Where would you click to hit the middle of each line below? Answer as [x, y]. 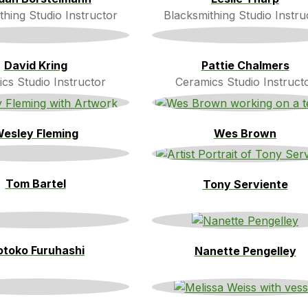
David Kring [35, 65]
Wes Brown [245, 133]
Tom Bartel [35, 183]
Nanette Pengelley [245, 251]
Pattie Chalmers [245, 65]
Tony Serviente [245, 185]
